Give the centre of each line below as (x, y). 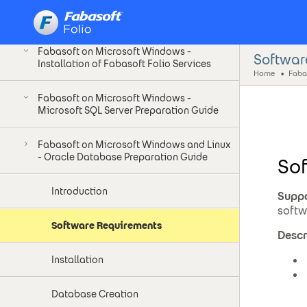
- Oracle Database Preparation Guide (123, 157)
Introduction (79, 191)
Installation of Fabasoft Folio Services (124, 64)
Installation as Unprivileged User (112, 17)
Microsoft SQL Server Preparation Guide (128, 110)
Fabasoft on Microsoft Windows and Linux (134, 145)
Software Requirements (107, 225)
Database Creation (95, 294)
